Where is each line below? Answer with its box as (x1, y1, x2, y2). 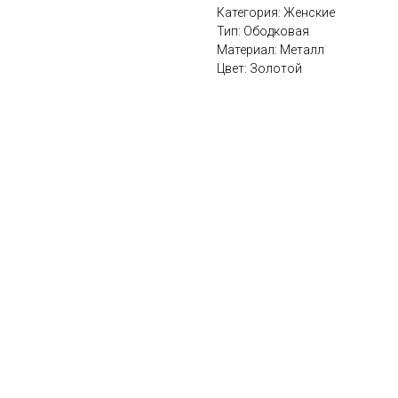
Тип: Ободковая (217, 24, 309, 39)
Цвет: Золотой (217, 61, 302, 76)
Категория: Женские (217, 5, 335, 20)
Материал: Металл (217, 43, 324, 58)
